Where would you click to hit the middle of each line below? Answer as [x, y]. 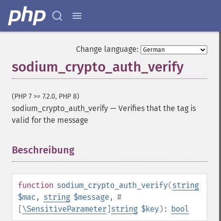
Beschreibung [43, 150]
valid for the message [50, 120]
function [36, 185]
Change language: [107, 49]
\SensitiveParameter [64, 209]
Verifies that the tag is [157, 108]
